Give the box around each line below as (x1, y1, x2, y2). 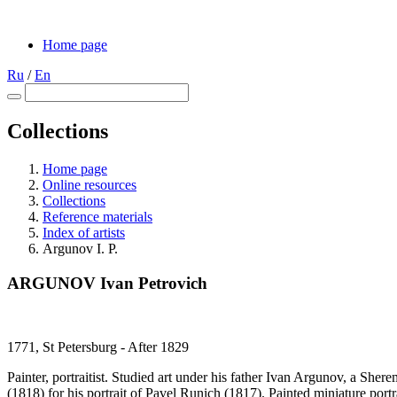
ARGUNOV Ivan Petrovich (7, 273, 207, 292)
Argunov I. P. (43, 240, 118, 256)
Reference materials (43, 208, 152, 224)
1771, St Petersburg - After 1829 (7, 339, 189, 355)
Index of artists (43, 224, 125, 240)
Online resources (43, 176, 136, 192)
